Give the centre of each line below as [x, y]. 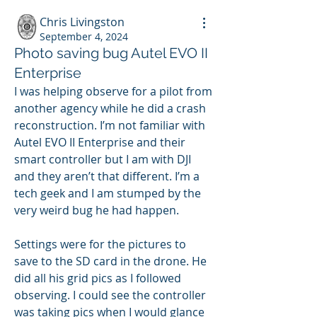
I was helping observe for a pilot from [113, 92]
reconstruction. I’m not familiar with [110, 126]
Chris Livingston [82, 22]
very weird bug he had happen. [97, 211]
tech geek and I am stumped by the [108, 194]
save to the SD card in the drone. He [110, 261]
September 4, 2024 [84, 37]
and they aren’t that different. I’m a [107, 177]
